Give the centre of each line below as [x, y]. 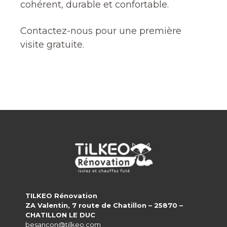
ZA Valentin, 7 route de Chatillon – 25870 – [104, 205]
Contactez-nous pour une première [101, 31]
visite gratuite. [52, 45]
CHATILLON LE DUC [60, 215]
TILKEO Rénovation [61, 196]
